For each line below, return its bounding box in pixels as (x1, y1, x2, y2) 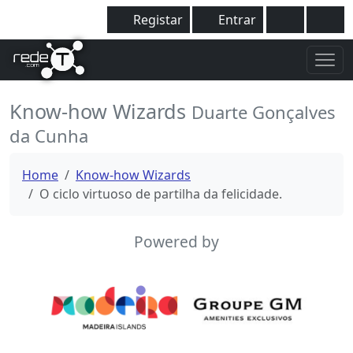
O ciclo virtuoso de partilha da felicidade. (39, 185, 282, 203)
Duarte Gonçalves (191, 100, 336, 124)
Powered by (134, 231, 219, 252)
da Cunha (9, 124, 88, 147)
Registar (130, 11, 184, 28)
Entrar (215, 11, 257, 28)
